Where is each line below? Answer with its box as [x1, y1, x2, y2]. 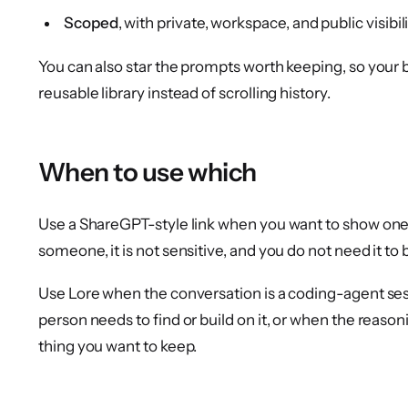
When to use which [38, 157, 257, 189]
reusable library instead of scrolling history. [38, 84, 331, 103]
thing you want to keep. [38, 336, 198, 355]
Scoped [64, 14, 118, 33]
